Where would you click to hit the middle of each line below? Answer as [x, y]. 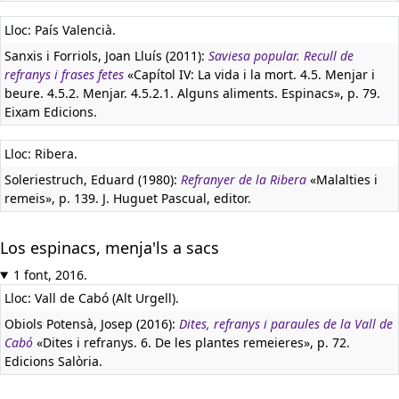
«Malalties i [342, 179]
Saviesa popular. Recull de [281, 56]
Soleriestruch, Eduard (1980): [93, 179]
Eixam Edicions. [51, 112]
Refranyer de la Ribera [244, 179]
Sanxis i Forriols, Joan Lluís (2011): [106, 56]
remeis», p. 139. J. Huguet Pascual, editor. [128, 198]
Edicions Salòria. [53, 361]
